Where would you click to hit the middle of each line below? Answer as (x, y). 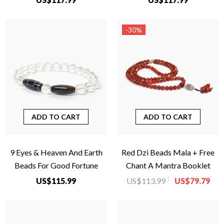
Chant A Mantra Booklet (168, 165)
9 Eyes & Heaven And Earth (56, 152)
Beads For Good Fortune (56, 165)
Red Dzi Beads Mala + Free (168, 152)
